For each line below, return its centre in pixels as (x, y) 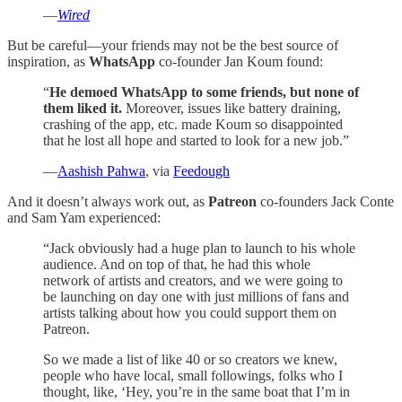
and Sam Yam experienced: (84, 218)
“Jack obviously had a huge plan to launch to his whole (199, 249)
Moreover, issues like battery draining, (232, 109)
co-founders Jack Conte (325, 202)
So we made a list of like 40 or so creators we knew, (190, 360)
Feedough (201, 171)
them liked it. (83, 109)
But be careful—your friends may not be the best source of (173, 46)
